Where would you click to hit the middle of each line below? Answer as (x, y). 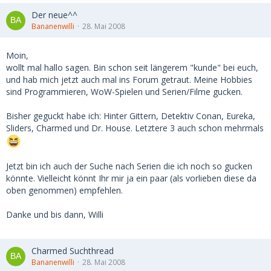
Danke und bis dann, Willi (55, 214)
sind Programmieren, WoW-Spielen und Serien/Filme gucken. (124, 92)
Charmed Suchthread (73, 251)
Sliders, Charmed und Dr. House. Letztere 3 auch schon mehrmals (135, 128)
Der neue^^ (54, 15)
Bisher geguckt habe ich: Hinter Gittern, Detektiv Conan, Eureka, (131, 116)
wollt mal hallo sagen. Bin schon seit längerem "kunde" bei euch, (132, 67)
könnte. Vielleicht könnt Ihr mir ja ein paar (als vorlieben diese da (131, 178)
